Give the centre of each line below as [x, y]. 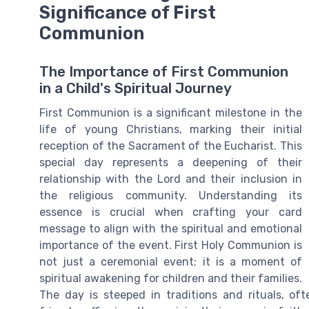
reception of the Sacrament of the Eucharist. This [171, 146]
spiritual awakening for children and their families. [171, 279]
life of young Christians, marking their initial [171, 130]
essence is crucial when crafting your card [171, 212]
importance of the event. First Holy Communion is [171, 246]
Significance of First [128, 12]
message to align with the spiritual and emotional [171, 229]
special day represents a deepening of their [171, 163]
